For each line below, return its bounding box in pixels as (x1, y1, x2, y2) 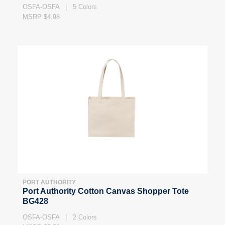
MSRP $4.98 (23, 13, 60, 21)
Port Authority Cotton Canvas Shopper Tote (23, 187, 189, 196)
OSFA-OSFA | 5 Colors (23, 3, 97, 11)
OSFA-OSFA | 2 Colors (23, 213, 97, 221)
